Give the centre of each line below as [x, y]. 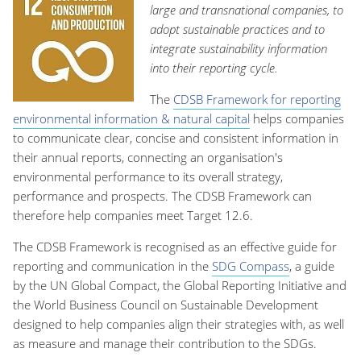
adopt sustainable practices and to [237, 29]
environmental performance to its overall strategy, [148, 177]
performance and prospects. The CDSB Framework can [162, 196]
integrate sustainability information [239, 49]
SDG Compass [251, 266]
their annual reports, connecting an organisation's [148, 158]
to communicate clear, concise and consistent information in [176, 138]
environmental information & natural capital [131, 119]
